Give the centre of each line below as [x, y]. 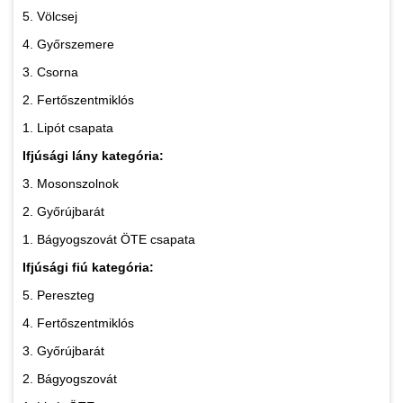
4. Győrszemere [70, 45]
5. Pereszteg [60, 296]
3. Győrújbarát [65, 351]
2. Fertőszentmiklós [80, 100]
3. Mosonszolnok [72, 184]
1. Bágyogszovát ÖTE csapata [111, 240]
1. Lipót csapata [70, 128]
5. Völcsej [52, 17]
